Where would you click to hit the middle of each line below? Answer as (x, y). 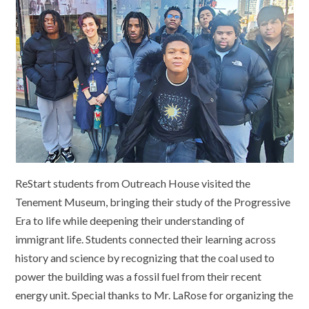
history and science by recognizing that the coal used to (145, 258)
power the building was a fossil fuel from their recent (139, 277)
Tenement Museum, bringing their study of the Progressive (153, 202)
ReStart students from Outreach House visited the (133, 183)
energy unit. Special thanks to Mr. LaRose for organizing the (154, 295)
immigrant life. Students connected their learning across (146, 239)
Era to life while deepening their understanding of (130, 221)
